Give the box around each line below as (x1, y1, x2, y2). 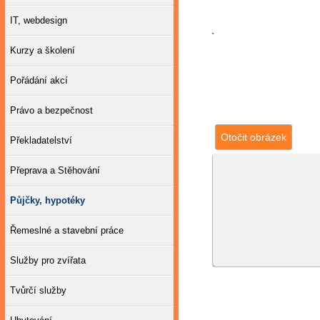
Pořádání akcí (10, 75, 68, 86)
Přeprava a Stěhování (10, 165, 100, 176)
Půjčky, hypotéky (10, 195, 85, 206)
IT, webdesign (10, 15, 67, 26)
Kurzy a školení (10, 45, 75, 56)
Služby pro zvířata (10, 255, 86, 266)
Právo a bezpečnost (10, 105, 93, 116)
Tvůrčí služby (10, 285, 66, 296)
